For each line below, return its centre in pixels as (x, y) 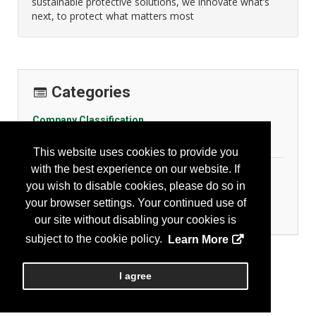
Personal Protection (80, 177)
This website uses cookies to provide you (135, 152)
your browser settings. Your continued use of (135, 203)
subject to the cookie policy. (96, 239)
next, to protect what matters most (113, 16)
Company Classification (88, 120)
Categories (91, 92)
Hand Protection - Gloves (104, 196)
